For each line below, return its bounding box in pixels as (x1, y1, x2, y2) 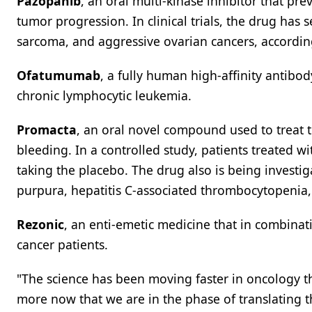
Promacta (17, 121, 77, 138)
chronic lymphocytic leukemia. (17, 87, 192, 104)
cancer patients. (17, 236, 108, 253)
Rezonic (17, 216, 64, 233)
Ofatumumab (17, 67, 100, 84)
